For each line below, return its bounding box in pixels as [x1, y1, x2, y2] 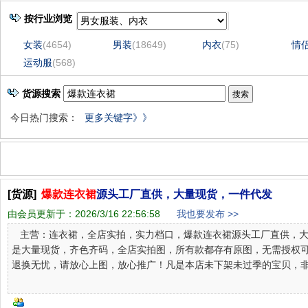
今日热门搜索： [5, 112, 80, 123]
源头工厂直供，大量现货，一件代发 [96, 188, 272, 200]
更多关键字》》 [85, 112, 152, 123]
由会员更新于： [8, 208, 75, 219]
